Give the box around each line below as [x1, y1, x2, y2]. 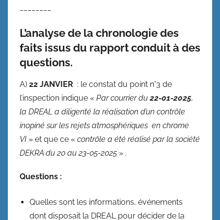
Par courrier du [96, 93, 150, 103]
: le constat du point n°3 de [75, 80, 172, 89]
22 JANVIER [29, 80, 75, 89]
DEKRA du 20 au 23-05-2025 [20, 148, 117, 158]
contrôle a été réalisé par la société [77, 135, 200, 144]
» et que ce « [27, 135, 77, 144]
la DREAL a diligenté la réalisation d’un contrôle [20, 107, 185, 116]
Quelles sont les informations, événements [29, 197, 183, 207]
